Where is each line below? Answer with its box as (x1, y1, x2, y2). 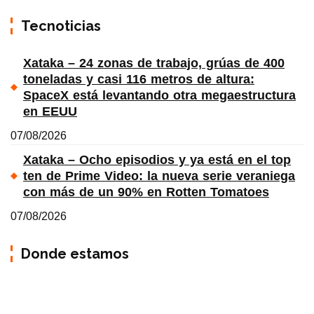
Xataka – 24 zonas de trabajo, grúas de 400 (23, 55, 285, 70)
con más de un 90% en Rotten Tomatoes (23, 184, 269, 199)
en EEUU (23, 104, 77, 118)
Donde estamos (21, 245, 129, 262)
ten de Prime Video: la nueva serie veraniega (23, 168, 295, 183)
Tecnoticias (21, 17, 101, 34)
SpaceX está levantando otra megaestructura (23, 88, 296, 102)
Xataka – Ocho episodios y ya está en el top (23, 152, 291, 167)
